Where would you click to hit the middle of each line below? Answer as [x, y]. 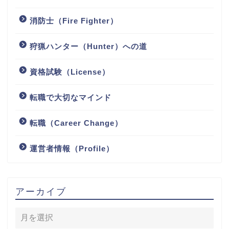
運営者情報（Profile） [72, 148]
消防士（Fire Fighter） [74, 20]
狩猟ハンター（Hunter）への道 [88, 46]
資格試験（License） [70, 72]
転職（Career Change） [76, 123]
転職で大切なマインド [71, 97]
